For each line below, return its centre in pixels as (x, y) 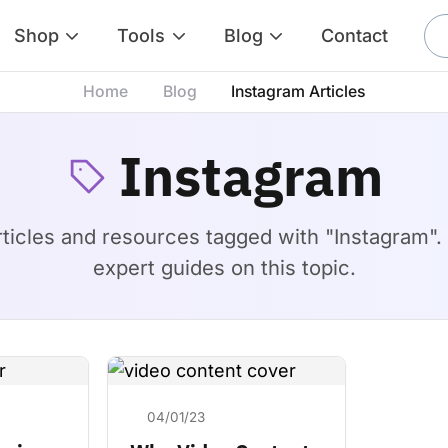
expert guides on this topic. (224, 267)
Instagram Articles (298, 91)
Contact (354, 35)
